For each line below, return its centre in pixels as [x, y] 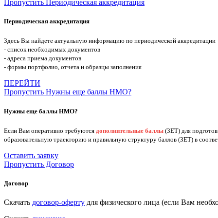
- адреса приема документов [43, 58]
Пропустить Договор [39, 164]
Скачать [18, 202]
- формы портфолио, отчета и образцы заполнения [73, 67]
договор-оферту [58, 202]
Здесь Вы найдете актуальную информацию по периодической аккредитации [110, 41]
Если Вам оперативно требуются [50, 130]
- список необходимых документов [52, 50]
